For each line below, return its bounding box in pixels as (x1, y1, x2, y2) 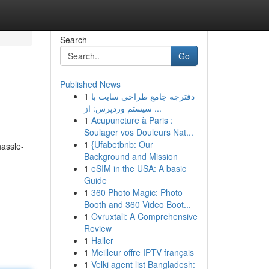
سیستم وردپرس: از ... (151, 102, 162, 114)
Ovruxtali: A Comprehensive (91, 210, 198, 222)
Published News (59, 78, 121, 90)
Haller (91, 234, 113, 246)
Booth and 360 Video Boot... (83, 198, 191, 210)
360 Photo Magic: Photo (91, 186, 183, 198)
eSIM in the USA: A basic (91, 162, 186, 174)
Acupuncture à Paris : (91, 114, 173, 126)
